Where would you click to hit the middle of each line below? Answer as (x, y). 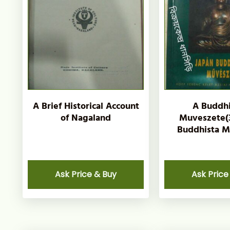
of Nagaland (86, 118)
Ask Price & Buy (86, 175)
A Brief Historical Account (86, 106)
